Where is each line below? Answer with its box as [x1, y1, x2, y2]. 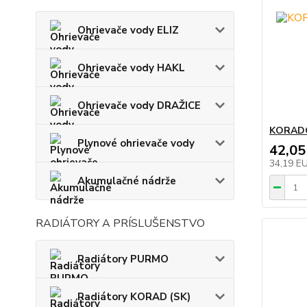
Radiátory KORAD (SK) [77, 289, 191, 304]
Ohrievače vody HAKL [77, 60, 185, 75]
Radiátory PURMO [77, 251, 169, 266]
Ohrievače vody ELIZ [77, 23, 179, 37]
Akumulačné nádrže [77, 173, 176, 188]
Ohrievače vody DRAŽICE [77, 98, 201, 112]
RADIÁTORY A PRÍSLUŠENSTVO [36, 215, 205, 231]
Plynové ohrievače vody [77, 136, 195, 150]
